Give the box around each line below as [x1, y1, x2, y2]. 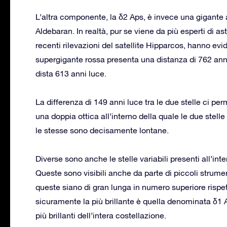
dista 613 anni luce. [35, 68, 106, 78]
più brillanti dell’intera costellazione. [35, 210, 166, 220]
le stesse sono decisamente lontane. [35, 125, 169, 135]
